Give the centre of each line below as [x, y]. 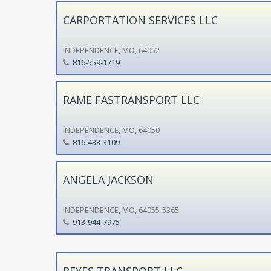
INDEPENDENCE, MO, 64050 [111, 130]
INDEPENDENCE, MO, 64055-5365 [121, 210]
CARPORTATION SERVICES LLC [140, 20]
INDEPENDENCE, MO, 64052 [111, 50]
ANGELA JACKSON [108, 179]
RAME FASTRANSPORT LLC [131, 100]
